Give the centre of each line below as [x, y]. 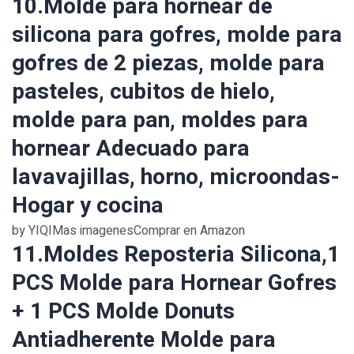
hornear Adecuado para [131, 149]
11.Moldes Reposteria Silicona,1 [176, 255]
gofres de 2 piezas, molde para [168, 64]
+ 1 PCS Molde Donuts [123, 312]
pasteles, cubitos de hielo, [143, 92]
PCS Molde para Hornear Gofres [174, 283]
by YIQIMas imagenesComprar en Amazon [128, 231]
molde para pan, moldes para [160, 121]
